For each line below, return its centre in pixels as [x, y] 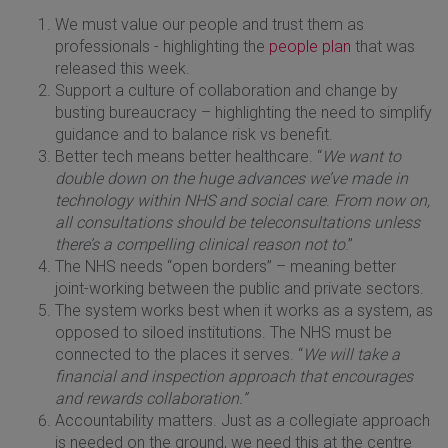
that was [383, 46]
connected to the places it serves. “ [179, 354]
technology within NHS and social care [190, 200]
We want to [361, 156]
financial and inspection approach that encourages [234, 376]
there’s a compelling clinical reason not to [200, 244]
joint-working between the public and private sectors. [239, 288]
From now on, [382, 200]
